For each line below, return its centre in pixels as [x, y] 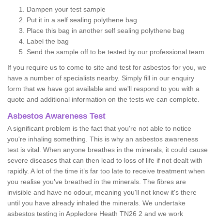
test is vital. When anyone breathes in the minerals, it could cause [108, 149]
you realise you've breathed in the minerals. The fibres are [97, 181]
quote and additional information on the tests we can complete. [103, 99]
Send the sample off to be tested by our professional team [116, 52]
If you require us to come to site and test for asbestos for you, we [107, 67]
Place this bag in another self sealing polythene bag [106, 30]
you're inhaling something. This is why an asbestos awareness [103, 139]
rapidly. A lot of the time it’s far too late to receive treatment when [106, 171]
